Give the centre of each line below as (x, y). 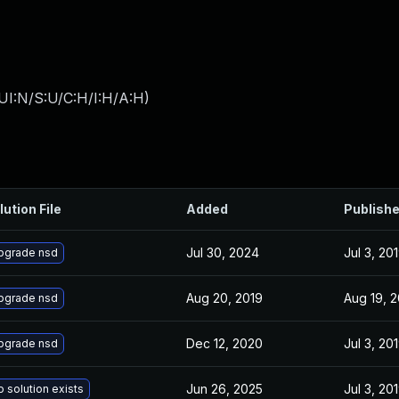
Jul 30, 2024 (223, 252)
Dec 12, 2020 (224, 343)
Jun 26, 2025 (224, 389)
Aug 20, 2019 (224, 298)
